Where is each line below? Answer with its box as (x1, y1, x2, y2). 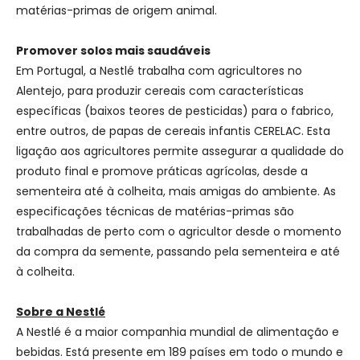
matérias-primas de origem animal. (16, 2, 217, 18)
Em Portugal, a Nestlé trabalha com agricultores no (16, 62, 302, 79)
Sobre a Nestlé (16, 303, 105, 320)
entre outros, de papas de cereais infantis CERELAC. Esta (16, 122, 330, 139)
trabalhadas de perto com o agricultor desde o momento (16, 223, 342, 239)
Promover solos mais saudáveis (16, 42, 211, 59)
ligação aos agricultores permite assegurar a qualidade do (16, 142, 344, 159)
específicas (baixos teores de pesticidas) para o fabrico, (16, 102, 333, 119)
